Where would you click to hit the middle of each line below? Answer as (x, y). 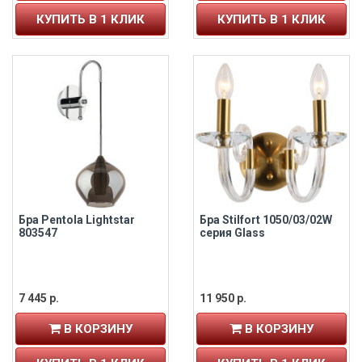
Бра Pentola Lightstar (77, 220)
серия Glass (232, 233)
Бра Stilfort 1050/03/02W (266, 220)
